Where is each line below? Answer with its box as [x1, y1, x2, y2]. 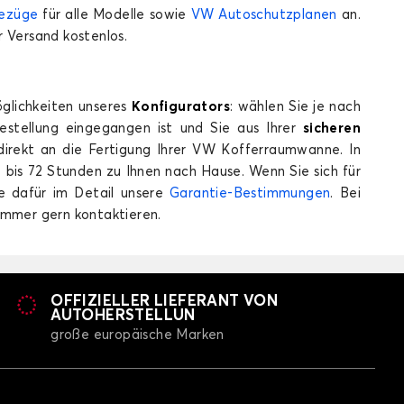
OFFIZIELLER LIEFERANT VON [50, 294, 279, 309]
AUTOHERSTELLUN [50, 308, 196, 324]
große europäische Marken [50, 328, 225, 342]
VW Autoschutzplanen [190, 8, 337, 22]
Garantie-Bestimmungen [170, 187, 331, 200]
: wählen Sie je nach [230, 100, 361, 114]
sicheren [302, 122, 361, 135]
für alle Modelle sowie [42, 8, 191, 22]
